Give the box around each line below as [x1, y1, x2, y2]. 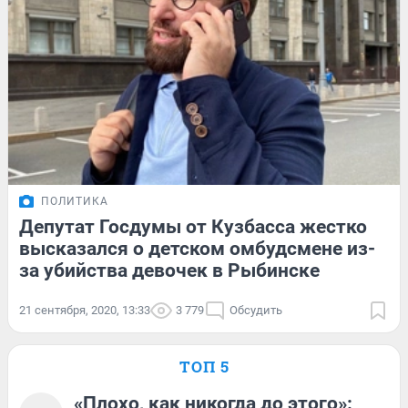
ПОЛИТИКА [41, 194, 108, 208]
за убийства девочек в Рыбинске [19, 259, 320, 281]
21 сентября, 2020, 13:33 [19, 302, 150, 317]
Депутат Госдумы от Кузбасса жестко [19, 215, 367, 238]
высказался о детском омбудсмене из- [19, 237, 375, 260]
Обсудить [229, 302, 282, 317]
